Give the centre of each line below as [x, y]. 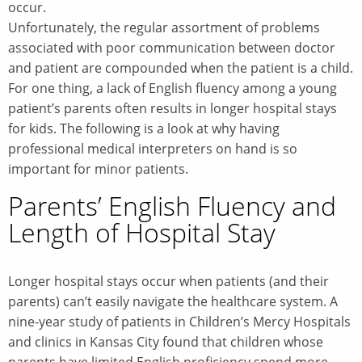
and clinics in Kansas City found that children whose [166, 341]
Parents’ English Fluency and [172, 205]
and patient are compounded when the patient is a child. [181, 67]
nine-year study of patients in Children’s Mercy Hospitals [179, 321]
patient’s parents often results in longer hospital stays [173, 108]
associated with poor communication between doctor [172, 47]
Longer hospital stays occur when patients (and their [168, 281]
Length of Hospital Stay [142, 232]
